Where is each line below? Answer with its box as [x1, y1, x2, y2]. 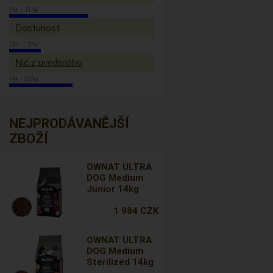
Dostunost [15, 23, 60, 34]
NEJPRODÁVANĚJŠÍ [9, 116, 129, 131]
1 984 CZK [113, 205, 159, 216]
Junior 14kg [87, 183, 140, 194]
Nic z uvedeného [15, 57, 82, 68]
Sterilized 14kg [87, 257, 154, 268]
